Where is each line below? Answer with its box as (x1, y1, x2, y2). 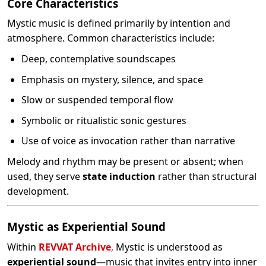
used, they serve (7, 169, 83, 183)
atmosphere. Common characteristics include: (7, 31, 214, 45)
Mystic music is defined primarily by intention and (7, 17, 230, 30)
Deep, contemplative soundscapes (21, 52, 176, 65)
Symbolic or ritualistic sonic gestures (21, 113, 186, 127)
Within (7, 240, 39, 254)
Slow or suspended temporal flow (21, 93, 173, 107)
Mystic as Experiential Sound (7, 218, 166, 234)
